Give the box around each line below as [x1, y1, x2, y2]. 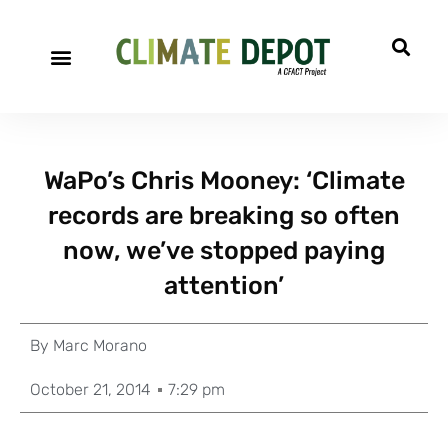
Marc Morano [49, 336, 147, 355]
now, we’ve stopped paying [63, 236, 385, 265]
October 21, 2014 [30, 380, 151, 399]
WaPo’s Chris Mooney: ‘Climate [43, 166, 405, 195]
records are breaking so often [48, 201, 400, 230]
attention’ [164, 271, 284, 300]
